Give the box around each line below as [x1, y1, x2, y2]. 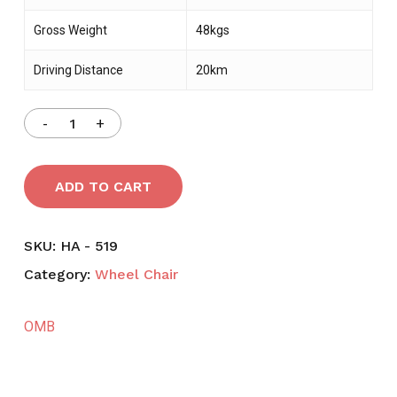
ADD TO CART [54, 178, 152, 196]
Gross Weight [33, 23, 107, 38]
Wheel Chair [94, 266, 178, 284]
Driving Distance [33, 63, 123, 78]
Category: [23, 266, 95, 284]
